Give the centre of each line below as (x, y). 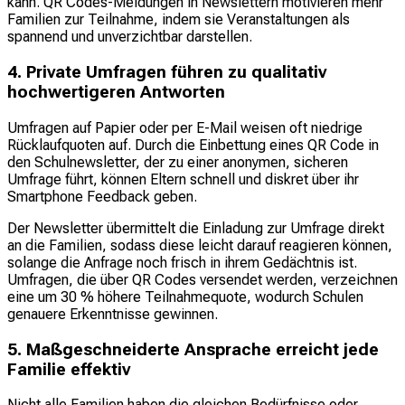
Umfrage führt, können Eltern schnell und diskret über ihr (183, 179)
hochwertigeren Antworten (116, 93)
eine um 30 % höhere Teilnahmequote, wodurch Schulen (185, 297)
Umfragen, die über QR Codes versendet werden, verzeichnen (202, 279)
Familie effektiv (69, 369)
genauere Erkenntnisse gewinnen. (113, 314)
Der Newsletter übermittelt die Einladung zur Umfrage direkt (196, 228)
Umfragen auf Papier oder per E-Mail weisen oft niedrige (185, 127)
